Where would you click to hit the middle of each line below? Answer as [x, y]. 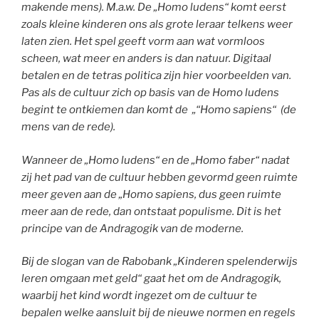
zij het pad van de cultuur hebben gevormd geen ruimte [159, 177]
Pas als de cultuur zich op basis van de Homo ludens [150, 93]
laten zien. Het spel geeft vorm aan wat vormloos [143, 42]
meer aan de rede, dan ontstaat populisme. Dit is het [151, 211]
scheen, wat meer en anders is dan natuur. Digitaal [146, 59]
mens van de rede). [68, 127]
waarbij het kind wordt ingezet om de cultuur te [139, 296]
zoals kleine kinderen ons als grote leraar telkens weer [157, 25]
